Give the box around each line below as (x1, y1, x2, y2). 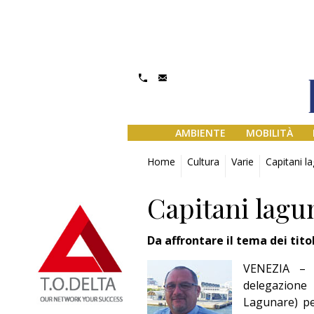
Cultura (187, 155, 219, 168)
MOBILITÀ (245, 126, 293, 140)
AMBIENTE (175, 126, 226, 140)
